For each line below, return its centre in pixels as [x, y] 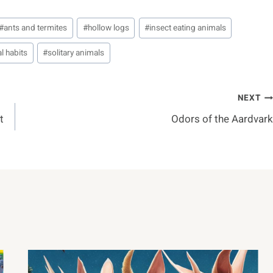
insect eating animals [187, 28]
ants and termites [36, 28]
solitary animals [76, 53]
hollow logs [108, 28]
